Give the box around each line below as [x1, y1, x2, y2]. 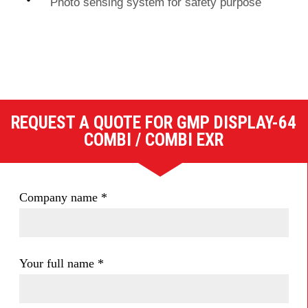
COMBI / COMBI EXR [84, 130, 223, 150]
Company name [19, 190, 101, 204]
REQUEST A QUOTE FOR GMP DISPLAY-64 [11, 113, 296, 133]
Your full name [19, 256, 98, 270]
